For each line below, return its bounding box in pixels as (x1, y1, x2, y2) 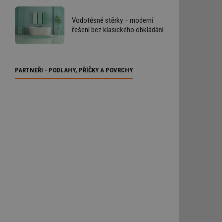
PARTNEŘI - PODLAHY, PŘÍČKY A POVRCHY (15, 66, 133, 74)
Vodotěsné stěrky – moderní (72, 16, 153, 25)
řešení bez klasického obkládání (72, 25, 164, 35)
